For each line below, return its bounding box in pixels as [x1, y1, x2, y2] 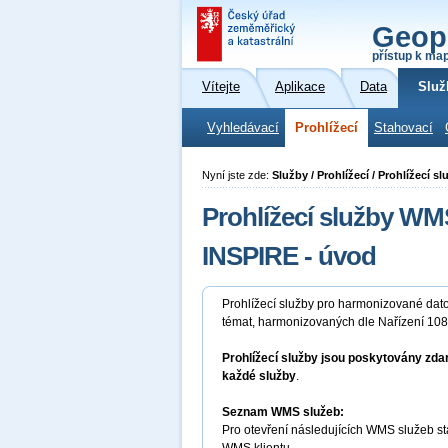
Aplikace [275, 80, 325, 94]
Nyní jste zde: [202, 169, 272, 181]
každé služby [222, 369, 296, 383]
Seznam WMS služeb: [222, 405, 344, 419]
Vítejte [202, 80, 240, 94]
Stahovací [374, 121, 433, 135]
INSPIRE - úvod [202, 241, 376, 271]
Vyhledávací [207, 121, 279, 135]
